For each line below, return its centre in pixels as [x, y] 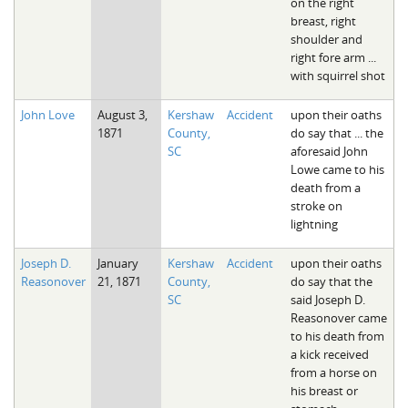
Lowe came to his [337, 169]
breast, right [323, 20]
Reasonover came [338, 317]
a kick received [329, 354]
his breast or [324, 390]
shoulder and [326, 39]
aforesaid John [329, 151]
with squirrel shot [337, 75]
